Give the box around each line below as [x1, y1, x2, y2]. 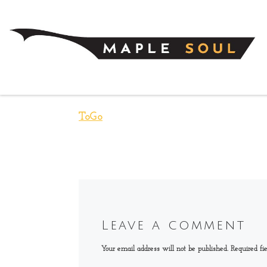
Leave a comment [101, 218, 246, 233]
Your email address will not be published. [101, 245, 228, 253]
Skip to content [16, 11, 85, 20]
